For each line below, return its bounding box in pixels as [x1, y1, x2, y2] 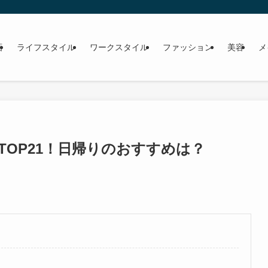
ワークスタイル [90, 42, 148, 52]
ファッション [163, 42, 213, 52]
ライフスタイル [17, 42, 75, 52]
